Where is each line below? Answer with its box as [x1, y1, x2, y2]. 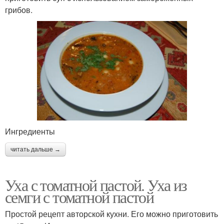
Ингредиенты [5, 125, 55, 137]
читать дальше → [10, 146, 60, 153]
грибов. [5, 3, 32, 15]
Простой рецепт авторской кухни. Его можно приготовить [5, 208, 218, 220]
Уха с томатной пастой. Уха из [5, 174, 187, 196]
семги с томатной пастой [5, 186, 154, 208]
